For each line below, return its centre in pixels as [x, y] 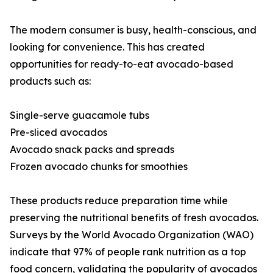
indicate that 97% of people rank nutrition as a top [128, 252]
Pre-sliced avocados [58, 133]
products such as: [50, 81]
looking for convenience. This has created [107, 47]
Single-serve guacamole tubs [80, 115]
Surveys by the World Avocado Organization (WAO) [132, 235]
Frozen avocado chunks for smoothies [99, 167]
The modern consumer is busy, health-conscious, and [133, 30]
